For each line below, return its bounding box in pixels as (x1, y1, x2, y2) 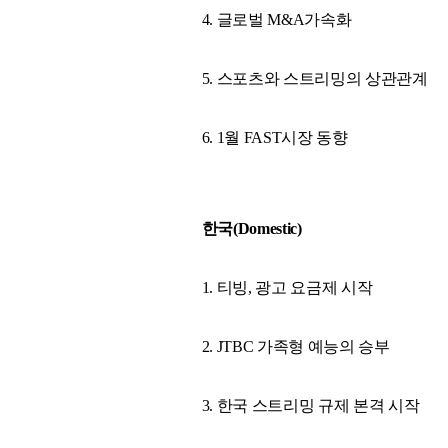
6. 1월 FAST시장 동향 (201, 128, 348, 146)
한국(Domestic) (201, 219, 302, 237)
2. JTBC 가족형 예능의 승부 (201, 337, 390, 355)
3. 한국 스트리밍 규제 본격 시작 (201, 396, 420, 414)
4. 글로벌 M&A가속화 (201, 10, 352, 28)
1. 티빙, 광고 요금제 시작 (201, 278, 373, 296)
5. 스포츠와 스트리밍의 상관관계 (201, 69, 428, 87)
